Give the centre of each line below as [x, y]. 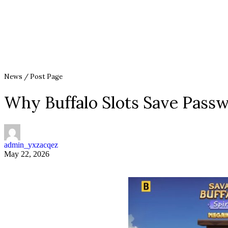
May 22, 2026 [27, 154]
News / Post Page [33, 77]
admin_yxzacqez [31, 145]
